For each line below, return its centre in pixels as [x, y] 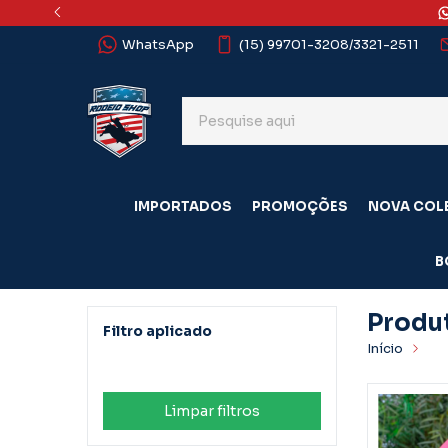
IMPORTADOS [182, 206]
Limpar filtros [212, 410]
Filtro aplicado [157, 330]
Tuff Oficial [144, 365]
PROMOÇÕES [299, 206]
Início [385, 348]
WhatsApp [157, 44]
